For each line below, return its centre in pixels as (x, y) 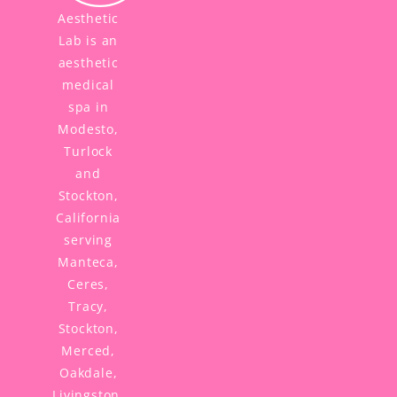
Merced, (88, 350)
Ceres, (89, 284)
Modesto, (88, 128)
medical (88, 84)
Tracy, (89, 306)
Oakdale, (88, 372)
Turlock (88, 151)
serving (88, 239)
